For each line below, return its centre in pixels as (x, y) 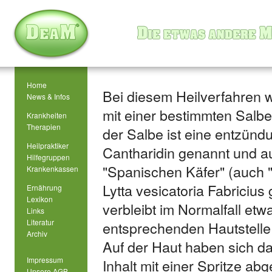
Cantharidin (139, 152)
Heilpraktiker (48, 145)
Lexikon (40, 199)
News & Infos (48, 96)
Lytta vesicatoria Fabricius (184, 190)
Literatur (40, 222)
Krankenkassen (53, 168)
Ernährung (44, 187)
